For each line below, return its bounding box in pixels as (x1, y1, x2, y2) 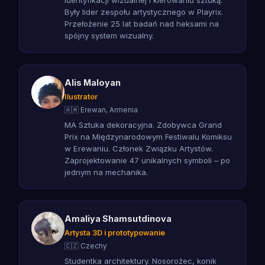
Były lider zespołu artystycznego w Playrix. (64, 7, 223, 17)
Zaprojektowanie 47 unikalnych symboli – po (64, 155, 230, 165)
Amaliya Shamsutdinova (64, 213, 172, 224)
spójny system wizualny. (64, 31, 154, 41)
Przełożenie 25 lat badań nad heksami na (64, 19, 219, 29)
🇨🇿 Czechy (64, 241, 107, 250)
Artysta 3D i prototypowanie (64, 228, 165, 237)
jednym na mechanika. (64, 167, 148, 177)
